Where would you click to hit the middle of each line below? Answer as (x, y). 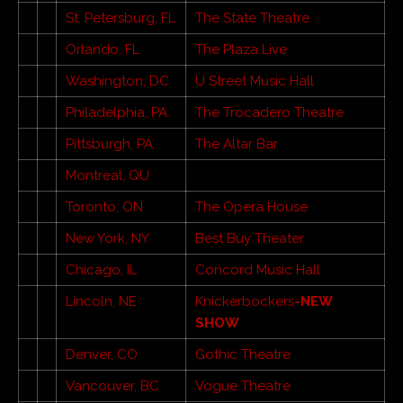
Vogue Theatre (243, 385)
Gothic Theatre (243, 354)
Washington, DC (117, 81)
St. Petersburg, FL (121, 18)
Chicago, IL (101, 269)
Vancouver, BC (112, 385)
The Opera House (251, 206)
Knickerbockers (245, 301)
